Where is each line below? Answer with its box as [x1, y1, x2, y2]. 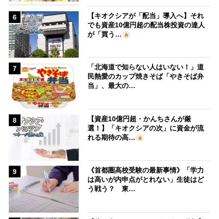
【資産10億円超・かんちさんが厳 [88, 114, 192, 123]
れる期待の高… [88, 133, 136, 141]
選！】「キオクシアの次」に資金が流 [88, 124, 204, 132]
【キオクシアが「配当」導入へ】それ [88, 11, 204, 20]
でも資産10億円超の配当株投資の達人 [88, 21, 205, 29]
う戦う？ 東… [88, 185, 136, 193]
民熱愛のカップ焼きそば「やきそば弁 [88, 72, 204, 81]
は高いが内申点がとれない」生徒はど [88, 175, 204, 184]
